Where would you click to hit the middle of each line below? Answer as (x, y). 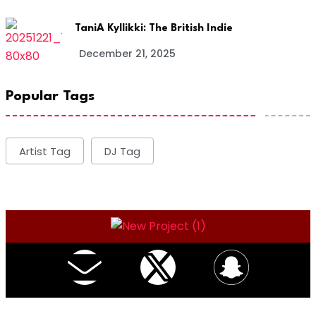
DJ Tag (122, 151)
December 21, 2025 (127, 53)
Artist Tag (45, 151)
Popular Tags (50, 97)
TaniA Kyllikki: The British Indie (154, 28)
